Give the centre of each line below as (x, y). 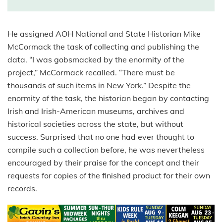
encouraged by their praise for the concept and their (103, 163)
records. (22, 189)
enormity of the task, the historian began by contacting (108, 98)
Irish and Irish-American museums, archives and (96, 111)
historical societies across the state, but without (95, 124)
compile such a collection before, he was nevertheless (106, 150)
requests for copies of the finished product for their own (109, 176)
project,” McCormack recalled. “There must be (91, 73)
